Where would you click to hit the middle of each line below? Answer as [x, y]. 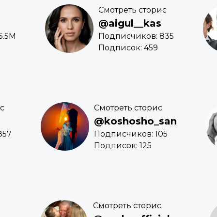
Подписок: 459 [128, 48]
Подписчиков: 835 [136, 36]
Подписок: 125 [123, 146]
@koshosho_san [135, 121]
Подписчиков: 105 [131, 134]
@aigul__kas [130, 23]
